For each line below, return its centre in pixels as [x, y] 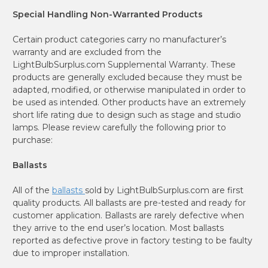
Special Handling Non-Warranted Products [108, 14]
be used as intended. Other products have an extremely [129, 102]
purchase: [33, 140]
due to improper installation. [71, 253]
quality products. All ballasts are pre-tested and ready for [129, 202]
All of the [32, 190]
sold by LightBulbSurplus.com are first [164, 190]
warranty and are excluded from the [87, 52]
